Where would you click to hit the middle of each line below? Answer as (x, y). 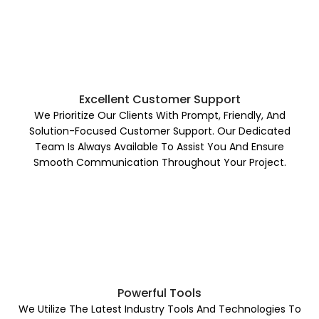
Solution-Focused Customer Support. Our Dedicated (159, 131)
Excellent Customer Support (159, 99)
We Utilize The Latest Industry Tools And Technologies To (159, 309)
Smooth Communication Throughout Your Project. (159, 162)
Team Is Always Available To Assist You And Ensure (159, 146)
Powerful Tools (159, 293)
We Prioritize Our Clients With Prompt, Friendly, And (159, 115)
